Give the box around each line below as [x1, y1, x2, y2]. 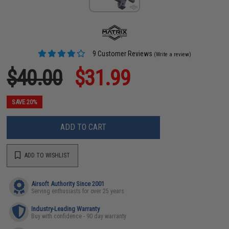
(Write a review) [154, 51, 192, 58]
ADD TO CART [60, 122, 107, 132]
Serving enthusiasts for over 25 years [31, 187, 125, 195]
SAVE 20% [12, 98, 38, 106]
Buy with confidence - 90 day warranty [31, 212, 127, 220]
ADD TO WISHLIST [23, 152, 71, 159]
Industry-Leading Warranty [31, 204, 100, 213]
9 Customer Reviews [91, 49, 153, 58]
